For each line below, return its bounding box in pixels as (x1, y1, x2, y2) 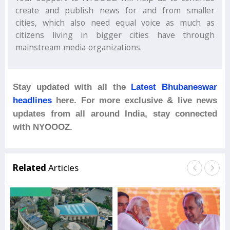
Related (13, 162, 48, 174)
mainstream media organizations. (15, 42, 142, 56)
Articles (48, 162, 79, 174)
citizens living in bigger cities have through (15, 29, 215, 44)
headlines (13, 95, 52, 106)
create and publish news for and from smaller (15, 5, 215, 19)
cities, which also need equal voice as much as (15, 17, 215, 31)
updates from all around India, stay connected (13, 109, 217, 119)
